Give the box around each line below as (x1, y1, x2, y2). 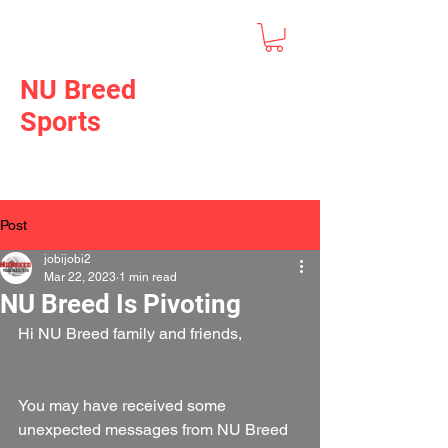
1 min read (119, 269, 177, 284)
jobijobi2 (44, 251, 91, 266)
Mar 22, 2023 (44, 269, 116, 284)
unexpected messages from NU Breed (18, 419, 292, 439)
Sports (20, 105, 101, 138)
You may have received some (18, 395, 230, 415)
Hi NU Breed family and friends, (18, 323, 242, 343)
